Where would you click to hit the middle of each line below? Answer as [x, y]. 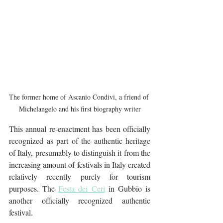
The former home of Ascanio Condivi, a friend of [80, 97]
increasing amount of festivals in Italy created [80, 164]
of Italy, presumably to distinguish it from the [80, 152]
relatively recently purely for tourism [80, 176]
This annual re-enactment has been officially [80, 128]
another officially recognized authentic [80, 200]
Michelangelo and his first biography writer [80, 109]
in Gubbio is [128, 188]
